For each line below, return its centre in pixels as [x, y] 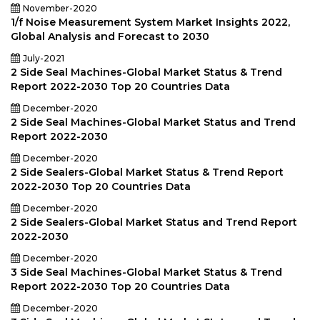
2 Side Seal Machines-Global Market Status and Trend [153, 122]
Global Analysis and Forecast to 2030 [110, 36]
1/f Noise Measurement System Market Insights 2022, [150, 22]
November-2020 [60, 8]
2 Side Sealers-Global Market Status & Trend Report [147, 172]
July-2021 [44, 58]
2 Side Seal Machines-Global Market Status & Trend [146, 72]
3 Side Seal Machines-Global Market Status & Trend [146, 272]
